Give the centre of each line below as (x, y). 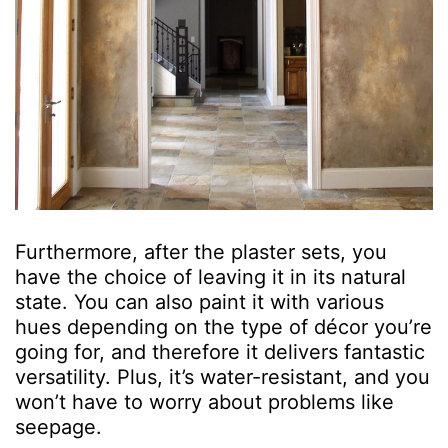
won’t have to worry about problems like (204, 402)
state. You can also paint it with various (199, 302)
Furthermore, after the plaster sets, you (201, 252)
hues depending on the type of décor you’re (223, 327)
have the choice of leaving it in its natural (210, 277)
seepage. (58, 427)
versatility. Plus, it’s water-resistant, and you (222, 377)
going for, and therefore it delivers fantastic (220, 352)
